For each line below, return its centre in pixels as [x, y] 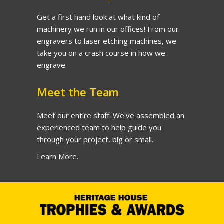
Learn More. [58, 156]
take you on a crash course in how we [101, 53]
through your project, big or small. [95, 139]
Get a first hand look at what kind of [98, 17]
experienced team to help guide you [99, 127]
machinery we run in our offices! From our [108, 29]
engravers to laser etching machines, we [107, 41]
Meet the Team [78, 92]
